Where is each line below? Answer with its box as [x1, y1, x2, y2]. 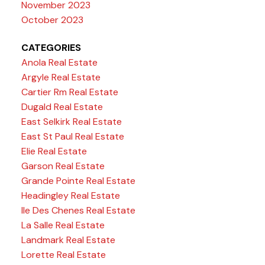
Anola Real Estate [21, 56, 98, 69]
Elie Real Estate [21, 145, 87, 158]
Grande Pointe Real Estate [21, 174, 135, 188]
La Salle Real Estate [21, 219, 105, 232]
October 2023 [21, 14, 83, 27]
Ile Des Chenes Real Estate [21, 204, 135, 217]
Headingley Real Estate [21, 189, 120, 202]
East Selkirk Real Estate [21, 115, 122, 128]
